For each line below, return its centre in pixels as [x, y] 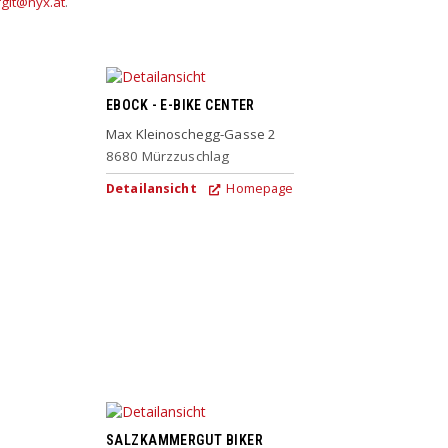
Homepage [258, 188]
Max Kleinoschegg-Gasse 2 [191, 133]
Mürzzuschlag [185, 155]
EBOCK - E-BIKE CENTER [180, 105]
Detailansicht [151, 188]
